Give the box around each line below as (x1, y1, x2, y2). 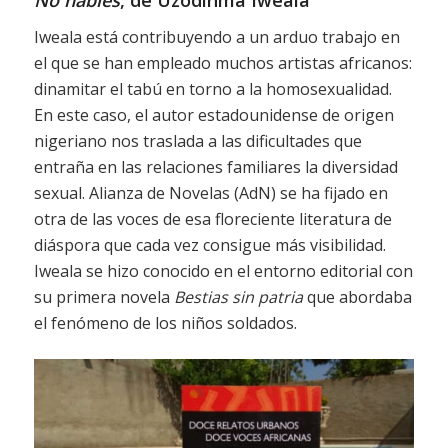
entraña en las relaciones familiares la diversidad (33, 155, 398, 178)
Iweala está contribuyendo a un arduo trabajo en (33, 25, 400, 48)
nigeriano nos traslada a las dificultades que (33, 129, 362, 152)
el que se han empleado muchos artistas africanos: (33, 51, 412, 74)
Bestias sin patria (173, 285, 303, 308)
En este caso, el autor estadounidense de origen (33, 103, 394, 126)
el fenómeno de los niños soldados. (33, 311, 297, 334)
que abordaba (302, 285, 412, 308)
